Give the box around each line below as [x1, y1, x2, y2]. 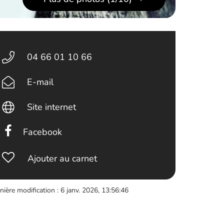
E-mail [26, 76, 53, 88]
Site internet [26, 101, 76, 113]
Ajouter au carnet [27, 152, 97, 164]
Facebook [22, 126, 62, 138]
